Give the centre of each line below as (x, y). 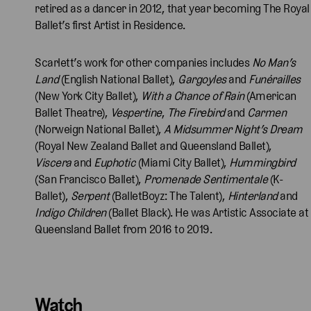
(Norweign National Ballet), (99, 129)
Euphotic (115, 162)
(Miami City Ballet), (182, 162)
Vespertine (136, 112)
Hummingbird (262, 162)
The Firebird (196, 112)
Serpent (90, 195)
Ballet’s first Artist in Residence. (111, 25)
